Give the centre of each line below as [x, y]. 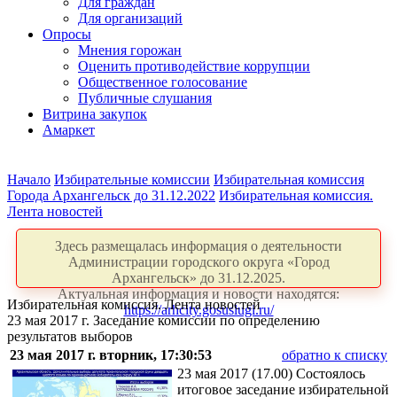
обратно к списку [335, 355]
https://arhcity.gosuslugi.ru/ [198, 310]
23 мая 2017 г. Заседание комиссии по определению [163, 320]
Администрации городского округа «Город [198, 262]
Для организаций [130, 18]
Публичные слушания [145, 98]
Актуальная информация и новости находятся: [198, 294]
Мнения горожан [130, 50]
